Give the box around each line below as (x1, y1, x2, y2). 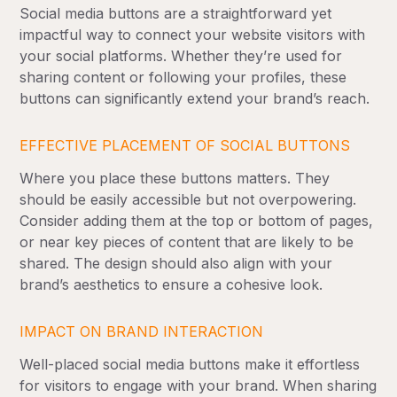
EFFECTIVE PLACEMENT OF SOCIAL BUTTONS (19, 136, 351, 155)
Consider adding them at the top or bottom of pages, (19, 212, 374, 230)
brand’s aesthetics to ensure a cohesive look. (19, 276, 323, 294)
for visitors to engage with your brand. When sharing (19, 377, 378, 395)
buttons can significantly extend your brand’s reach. (19, 90, 370, 108)
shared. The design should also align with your (19, 254, 333, 273)
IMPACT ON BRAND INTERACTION (19, 323, 264, 341)
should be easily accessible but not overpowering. (19, 191, 357, 209)
